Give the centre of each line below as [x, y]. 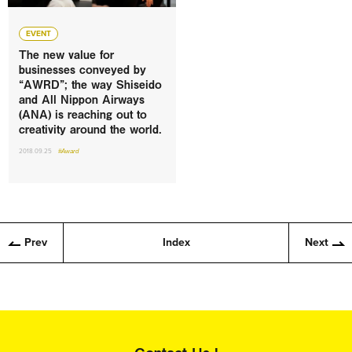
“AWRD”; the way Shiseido [90, 85]
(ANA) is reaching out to [83, 115]
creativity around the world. [90, 130]
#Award [68, 152]
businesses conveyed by [82, 70]
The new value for [66, 55]
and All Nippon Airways [82, 100]
